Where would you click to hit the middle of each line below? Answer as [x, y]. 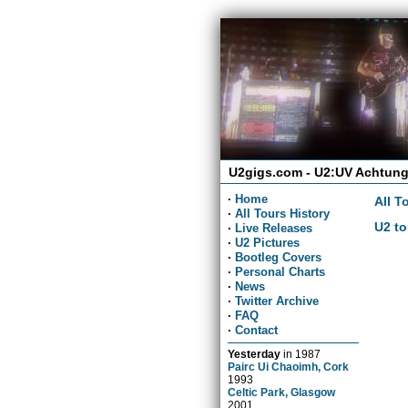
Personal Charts [280, 271]
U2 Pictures [268, 242]
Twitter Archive [277, 301]
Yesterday [255, 353]
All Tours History [283, 213]
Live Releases [274, 228]
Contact [257, 330]
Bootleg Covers [279, 257]
